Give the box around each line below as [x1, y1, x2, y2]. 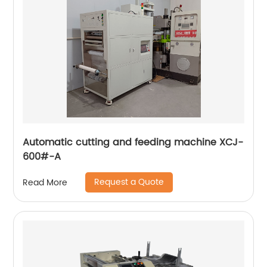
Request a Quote [94, 175, 164, 190]
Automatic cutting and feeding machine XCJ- [23, 135, 244, 151]
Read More [23, 175, 68, 190]
